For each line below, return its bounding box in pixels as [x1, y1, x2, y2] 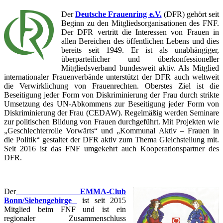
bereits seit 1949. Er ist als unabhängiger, [61, 46, 219, 55]
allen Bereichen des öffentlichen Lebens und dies [61, 37, 219, 46]
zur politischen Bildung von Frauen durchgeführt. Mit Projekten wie [4, 117, 219, 126]
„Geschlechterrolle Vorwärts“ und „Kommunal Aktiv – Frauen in [4, 126, 219, 135]
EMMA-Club [80, 187, 126, 196]
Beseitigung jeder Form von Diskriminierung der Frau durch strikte [4, 91, 219, 100]
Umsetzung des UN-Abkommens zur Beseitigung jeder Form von [4, 100, 219, 109]
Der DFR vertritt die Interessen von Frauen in [61, 28, 219, 37]
